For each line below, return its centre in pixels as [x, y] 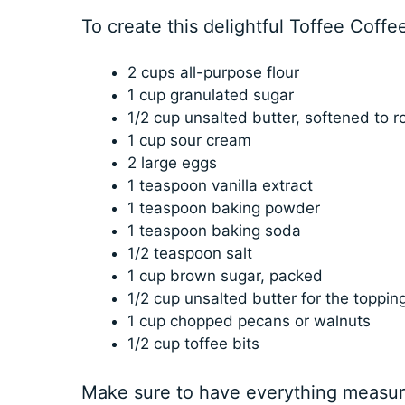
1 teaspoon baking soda [214, 231]
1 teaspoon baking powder [223, 208]
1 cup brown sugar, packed [225, 276]
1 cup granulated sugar [210, 95]
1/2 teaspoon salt [189, 254]
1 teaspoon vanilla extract [220, 186]
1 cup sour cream [189, 141]
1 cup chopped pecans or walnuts [249, 321]
